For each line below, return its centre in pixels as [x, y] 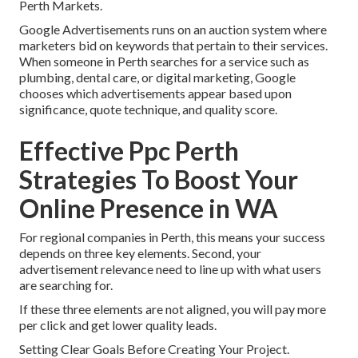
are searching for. [66, 285]
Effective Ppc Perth [129, 151]
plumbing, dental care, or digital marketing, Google [157, 78]
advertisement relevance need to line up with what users [170, 269]
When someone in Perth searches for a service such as [164, 62]
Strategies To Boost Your [159, 180]
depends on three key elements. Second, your [140, 253]
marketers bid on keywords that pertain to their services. [173, 46]
